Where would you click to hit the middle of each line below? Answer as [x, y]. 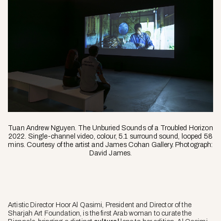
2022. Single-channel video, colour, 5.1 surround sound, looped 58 [110, 137]
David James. [110, 153]
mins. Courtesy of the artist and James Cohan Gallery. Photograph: [110, 145]
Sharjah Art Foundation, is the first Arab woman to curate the [100, 214]
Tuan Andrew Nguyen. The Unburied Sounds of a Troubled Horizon [110, 128]
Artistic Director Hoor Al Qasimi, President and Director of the [100, 205]
